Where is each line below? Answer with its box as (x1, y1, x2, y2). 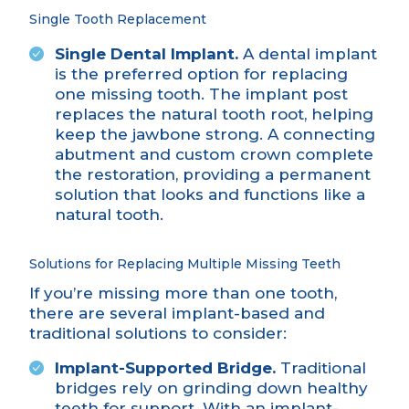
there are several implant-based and (29, 304, 325, 323)
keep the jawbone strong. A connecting (55, 125, 375, 144)
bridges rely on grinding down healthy (55, 379, 368, 398)
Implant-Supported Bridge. (55, 359, 276, 378)
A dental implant (238, 45, 377, 64)
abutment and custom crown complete (55, 145, 373, 164)
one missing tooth (55, 85, 201, 104)
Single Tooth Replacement (29, 11, 206, 28)
